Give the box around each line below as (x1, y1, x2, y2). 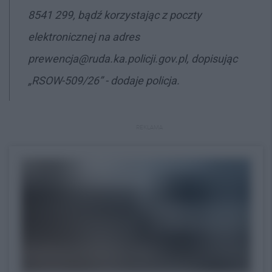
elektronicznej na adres (28, 30, 140, 43)
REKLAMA (136, 123, 163, 131)
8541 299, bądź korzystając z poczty (28, 8, 202, 21)
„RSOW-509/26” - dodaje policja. (28, 73, 180, 87)
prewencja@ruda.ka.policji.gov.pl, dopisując (28, 52, 237, 65)
